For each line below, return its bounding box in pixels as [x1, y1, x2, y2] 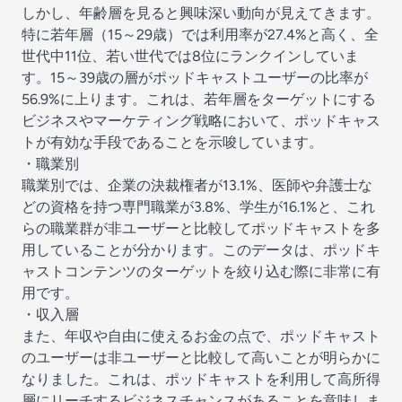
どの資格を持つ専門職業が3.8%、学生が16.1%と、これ [22, 198, 375, 215]
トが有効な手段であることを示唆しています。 [22, 134, 323, 151]
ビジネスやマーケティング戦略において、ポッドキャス [22, 112, 380, 129]
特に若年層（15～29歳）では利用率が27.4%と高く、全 [22, 26, 379, 43]
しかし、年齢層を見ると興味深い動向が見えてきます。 [22, 4, 380, 22]
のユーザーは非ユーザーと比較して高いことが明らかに [22, 349, 380, 366]
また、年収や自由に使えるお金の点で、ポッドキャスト [22, 328, 380, 345]
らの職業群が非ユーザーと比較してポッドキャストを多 [22, 220, 380, 237]
